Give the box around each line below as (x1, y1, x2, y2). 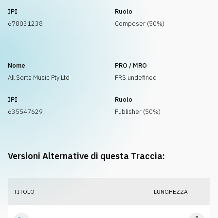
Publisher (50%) (115, 108, 161, 116)
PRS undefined (115, 73, 157, 82)
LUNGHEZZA (154, 188, 188, 195)
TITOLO (14, 188, 35, 195)
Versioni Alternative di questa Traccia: (8, 150, 165, 162)
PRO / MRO (115, 61, 147, 70)
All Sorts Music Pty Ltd (8, 73, 70, 82)
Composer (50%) (115, 19, 164, 28)
